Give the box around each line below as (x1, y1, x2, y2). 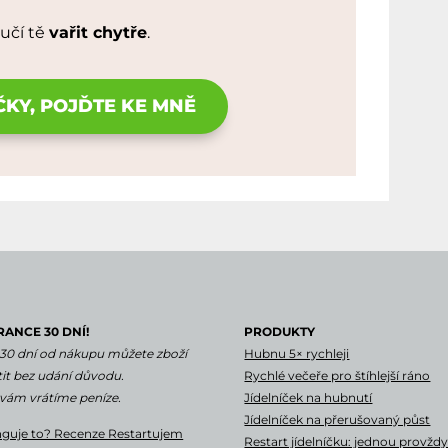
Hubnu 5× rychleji (244, 345, 350, 361)
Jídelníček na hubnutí (244, 389, 373, 405)
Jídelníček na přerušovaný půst (244, 411, 431, 427)
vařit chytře (48, 22, 147, 42)
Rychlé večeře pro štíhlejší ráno (244, 367, 431, 383)
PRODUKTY (244, 323, 316, 339)
